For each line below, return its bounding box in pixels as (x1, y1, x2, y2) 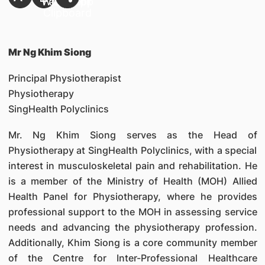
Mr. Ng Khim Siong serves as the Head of (8, 129, 257, 141)
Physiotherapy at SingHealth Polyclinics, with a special (8, 144, 257, 156)
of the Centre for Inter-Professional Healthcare (8, 252, 257, 264)
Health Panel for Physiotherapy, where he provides (8, 190, 257, 202)
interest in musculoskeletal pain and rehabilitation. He (8, 160, 257, 172)
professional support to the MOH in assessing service (8, 206, 257, 218)
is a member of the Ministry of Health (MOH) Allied (8, 175, 257, 187)
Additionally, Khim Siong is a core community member (8, 237, 257, 248)
